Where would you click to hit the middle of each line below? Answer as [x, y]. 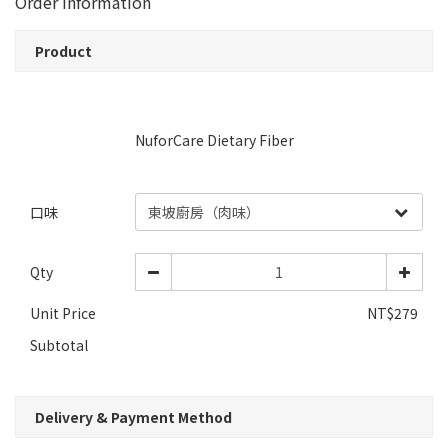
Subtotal [59, 345]
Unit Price [63, 313]
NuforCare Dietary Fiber [214, 140]
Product [63, 51]
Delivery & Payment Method [133, 417]
